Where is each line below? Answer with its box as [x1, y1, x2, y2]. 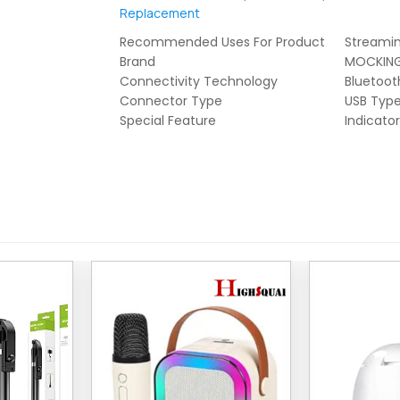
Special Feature [119, 112, 216, 129]
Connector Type [119, 92, 222, 110]
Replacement [119, 4, 200, 21]
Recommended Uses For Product [119, 33, 325, 51]
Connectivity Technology [119, 72, 278, 90]
